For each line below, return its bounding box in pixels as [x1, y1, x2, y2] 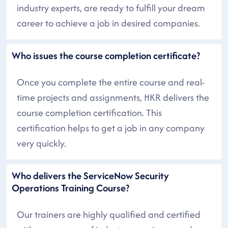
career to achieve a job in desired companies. [17, 16, 200, 30]
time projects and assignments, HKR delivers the [17, 90, 209, 104]
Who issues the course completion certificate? [12, 48, 200, 63]
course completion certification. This [17, 105, 162, 120]
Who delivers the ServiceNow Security [12, 168, 169, 183]
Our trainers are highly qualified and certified [17, 207, 201, 221]
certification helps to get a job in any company [17, 121, 205, 135]
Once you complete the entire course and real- [17, 75, 205, 89]
